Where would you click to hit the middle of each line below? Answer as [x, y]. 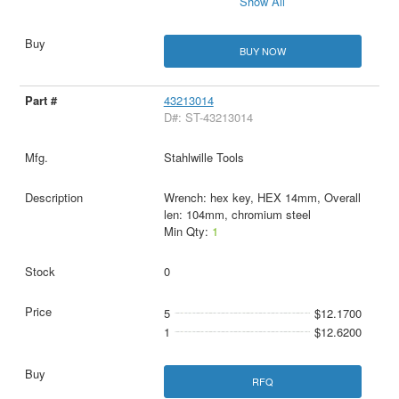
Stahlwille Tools [204, 157]
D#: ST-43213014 [208, 117]
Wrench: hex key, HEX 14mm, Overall [262, 197]
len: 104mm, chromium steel [237, 214]
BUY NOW [262, 50]
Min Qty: [187, 231]
